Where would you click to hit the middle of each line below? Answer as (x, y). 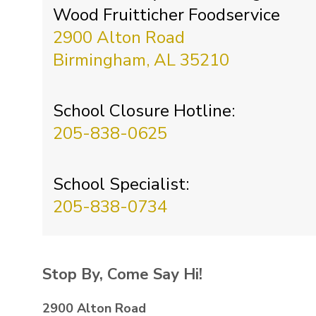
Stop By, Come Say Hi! (122, 274)
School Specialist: (121, 184)
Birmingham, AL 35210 (141, 60)
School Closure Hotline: (144, 111)
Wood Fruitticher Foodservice (166, 15)
